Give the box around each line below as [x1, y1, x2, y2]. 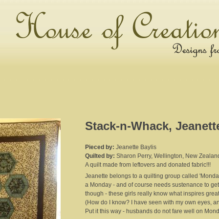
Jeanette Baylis [116, 144, 156, 151]
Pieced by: [85, 144, 116, 151]
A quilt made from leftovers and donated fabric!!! [85, 161, 211, 169]
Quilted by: [85, 153, 116, 160]
